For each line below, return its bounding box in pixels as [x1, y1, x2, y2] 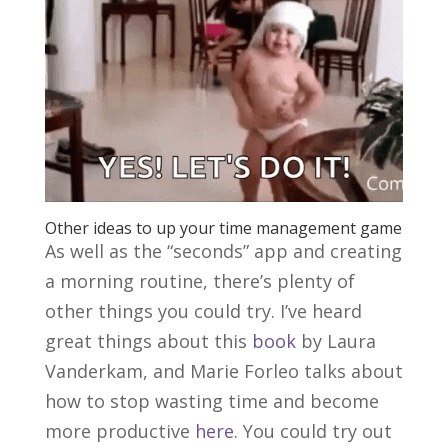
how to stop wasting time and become [44, 388, 379, 413]
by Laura [295, 328, 376, 353]
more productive [44, 418, 195, 443]
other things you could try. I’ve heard [44, 298, 362, 323]
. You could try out [233, 418, 392, 443]
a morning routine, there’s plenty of [44, 268, 355, 293]
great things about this [44, 328, 252, 353]
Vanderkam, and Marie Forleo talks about [44, 358, 403, 383]
